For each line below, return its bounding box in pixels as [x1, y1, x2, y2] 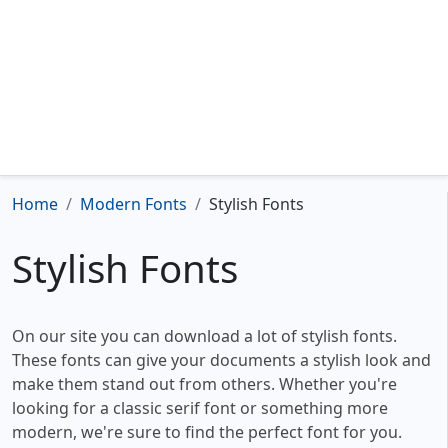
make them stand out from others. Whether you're [12, 373, 397, 396]
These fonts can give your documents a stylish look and [12, 349, 431, 372]
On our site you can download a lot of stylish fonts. [12, 325, 397, 348]
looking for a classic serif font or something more [12, 397, 388, 420]
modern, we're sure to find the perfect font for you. [12, 421, 402, 444]
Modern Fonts [80, 193, 187, 215]
